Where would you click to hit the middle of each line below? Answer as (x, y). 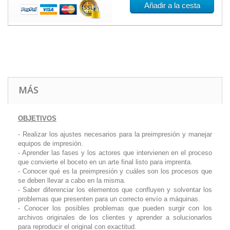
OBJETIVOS (37, 119)
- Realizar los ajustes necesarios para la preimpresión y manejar (115, 135)
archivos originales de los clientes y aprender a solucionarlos (115, 218)
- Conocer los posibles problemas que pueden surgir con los (115, 208)
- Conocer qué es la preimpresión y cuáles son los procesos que (115, 171)
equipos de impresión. (51, 144)
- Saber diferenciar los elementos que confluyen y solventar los (115, 190)
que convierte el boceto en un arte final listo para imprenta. (105, 162)
